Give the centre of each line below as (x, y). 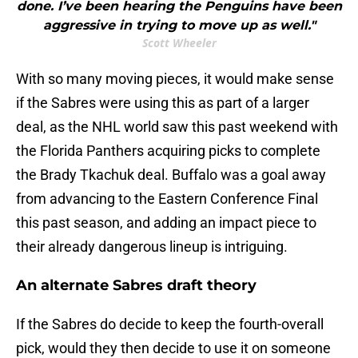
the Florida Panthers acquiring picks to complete (168, 151)
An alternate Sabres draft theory (136, 286)
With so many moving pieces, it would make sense (175, 79)
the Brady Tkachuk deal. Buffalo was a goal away (171, 175)
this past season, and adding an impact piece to (166, 223)
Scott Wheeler (179, 43)
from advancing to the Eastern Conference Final (167, 199)
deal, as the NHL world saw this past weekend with (177, 127)
